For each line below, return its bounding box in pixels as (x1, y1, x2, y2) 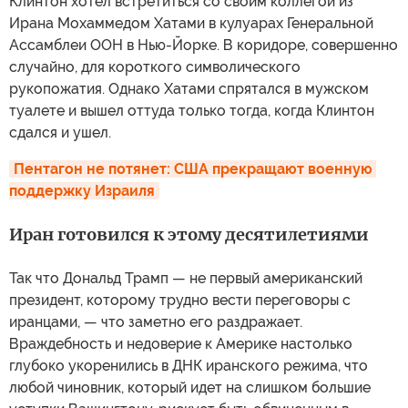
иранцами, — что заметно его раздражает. (9, 313, 302, 331)
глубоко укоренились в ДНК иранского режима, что (9, 357, 368, 374)
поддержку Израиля (9, 182, 155, 199)
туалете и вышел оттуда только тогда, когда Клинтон (9, 102, 374, 119)
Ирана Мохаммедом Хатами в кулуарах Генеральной (9, 15, 373, 32)
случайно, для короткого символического (9, 58, 301, 76)
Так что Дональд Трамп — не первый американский (9, 270, 362, 287)
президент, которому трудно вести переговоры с (9, 291, 351, 309)
